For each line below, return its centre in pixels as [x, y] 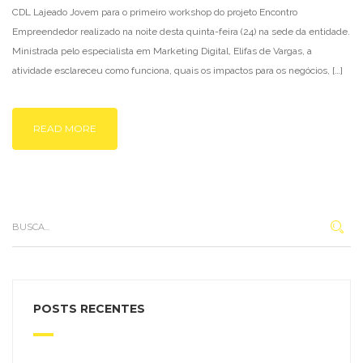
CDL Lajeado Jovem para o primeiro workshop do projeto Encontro [155, 12]
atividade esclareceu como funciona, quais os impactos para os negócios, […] [177, 70]
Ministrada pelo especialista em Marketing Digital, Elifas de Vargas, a [162, 51]
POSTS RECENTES [89, 309]
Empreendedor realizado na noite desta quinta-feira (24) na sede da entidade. [181, 32]
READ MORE [65, 129]
